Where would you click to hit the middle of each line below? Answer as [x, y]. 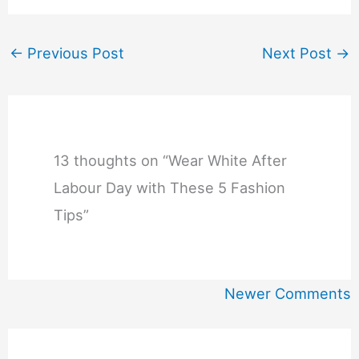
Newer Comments [288, 293]
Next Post [299, 52]
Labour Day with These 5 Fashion [170, 187]
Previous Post [73, 52]
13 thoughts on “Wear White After [171, 160]
